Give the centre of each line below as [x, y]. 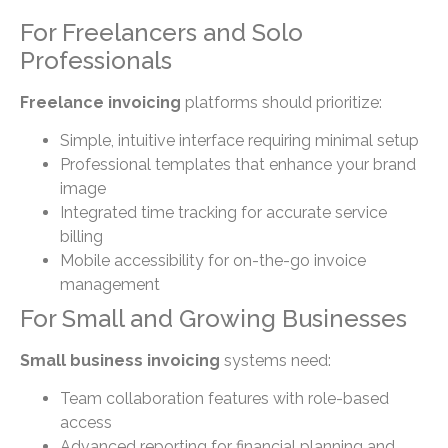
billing [81, 236]
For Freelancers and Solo [161, 32]
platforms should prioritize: [281, 102]
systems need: [275, 360]
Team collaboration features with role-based [224, 399]
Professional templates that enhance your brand [238, 164]
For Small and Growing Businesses [213, 318]
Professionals [96, 60]
